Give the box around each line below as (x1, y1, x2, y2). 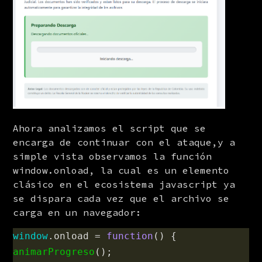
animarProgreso (13, 246, 95, 257)
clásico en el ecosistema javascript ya (13, 178, 236, 190)
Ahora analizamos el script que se (13, 122, 206, 134)
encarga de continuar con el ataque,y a (13, 136, 236, 148)
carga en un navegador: (13, 206, 142, 218)
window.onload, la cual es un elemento (13, 164, 230, 176)
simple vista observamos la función (13, 150, 212, 162)
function (106, 230, 154, 242)
